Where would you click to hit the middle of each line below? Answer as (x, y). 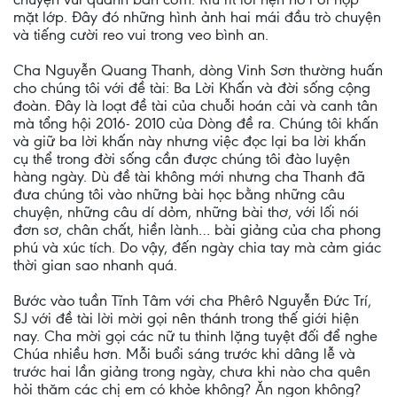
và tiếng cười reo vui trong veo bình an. (141, 35)
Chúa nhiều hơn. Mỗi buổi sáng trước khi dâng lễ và (184, 354)
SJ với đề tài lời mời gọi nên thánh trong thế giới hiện (186, 318)
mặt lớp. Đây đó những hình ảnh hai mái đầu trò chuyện (197, 17)
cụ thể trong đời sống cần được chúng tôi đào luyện (182, 159)
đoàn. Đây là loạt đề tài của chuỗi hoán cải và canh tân (195, 105)
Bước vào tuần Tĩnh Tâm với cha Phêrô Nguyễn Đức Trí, (192, 300)
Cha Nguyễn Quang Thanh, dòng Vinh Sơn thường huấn (198, 70)
